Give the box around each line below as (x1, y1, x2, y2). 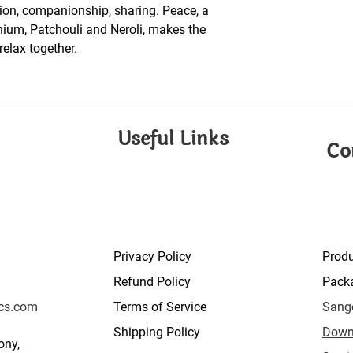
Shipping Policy (113, 325, 200, 340)
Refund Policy (113, 274, 194, 289)
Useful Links (117, 124, 229, 154)
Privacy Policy (113, 249, 195, 264)
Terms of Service (113, 299, 206, 314)
